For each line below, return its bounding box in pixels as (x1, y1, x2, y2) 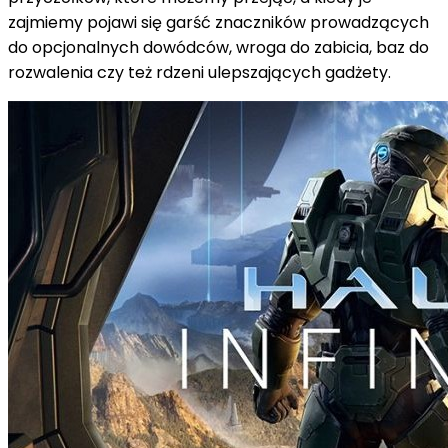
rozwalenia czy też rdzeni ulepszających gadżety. (8, 60, 391, 84)
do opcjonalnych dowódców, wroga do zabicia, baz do (8, 35, 429, 59)
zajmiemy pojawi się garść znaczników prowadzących (8, 10, 429, 34)
